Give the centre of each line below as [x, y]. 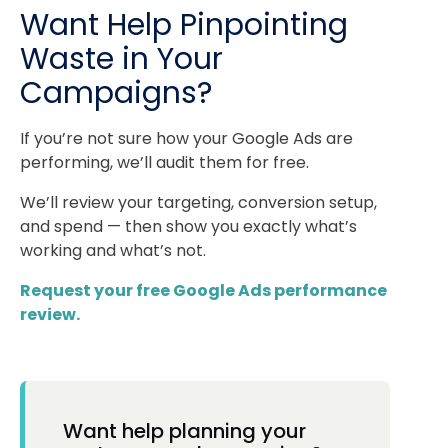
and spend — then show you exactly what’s [188, 226]
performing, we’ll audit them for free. [164, 162]
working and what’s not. [113, 250]
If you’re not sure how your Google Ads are [186, 138]
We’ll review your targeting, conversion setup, [198, 202]
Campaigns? [116, 92]
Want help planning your [185, 430]
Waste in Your [121, 58]
